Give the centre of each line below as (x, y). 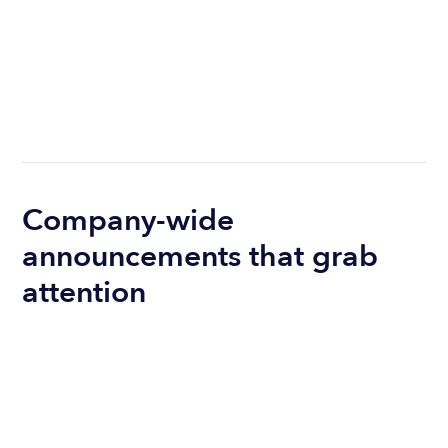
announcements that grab (200, 256)
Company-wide (128, 220)
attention (84, 292)
